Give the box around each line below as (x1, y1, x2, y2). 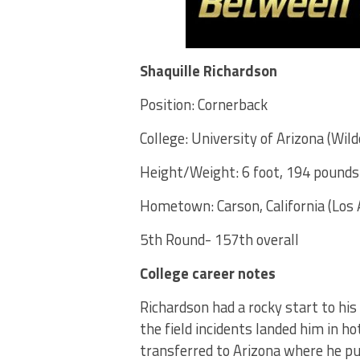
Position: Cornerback (140, 93, 268, 116)
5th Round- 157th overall (140, 228, 299, 251)
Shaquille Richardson (140, 59, 277, 82)
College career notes (140, 262, 276, 284)
